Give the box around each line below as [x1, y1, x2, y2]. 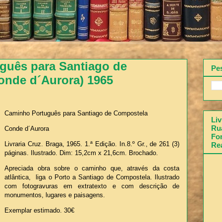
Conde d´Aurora [4, 124, 49, 132]
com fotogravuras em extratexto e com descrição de [4, 182, 179, 190]
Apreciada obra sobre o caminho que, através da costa [4, 164, 179, 172]
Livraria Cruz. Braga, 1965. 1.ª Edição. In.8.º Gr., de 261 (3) [4, 140, 179, 148]
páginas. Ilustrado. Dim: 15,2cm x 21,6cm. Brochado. [4, 149, 158, 157]
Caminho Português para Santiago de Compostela [4, 109, 150, 117]
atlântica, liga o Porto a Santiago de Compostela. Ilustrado [4, 173, 179, 181]
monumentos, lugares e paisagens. [4, 191, 105, 199]
